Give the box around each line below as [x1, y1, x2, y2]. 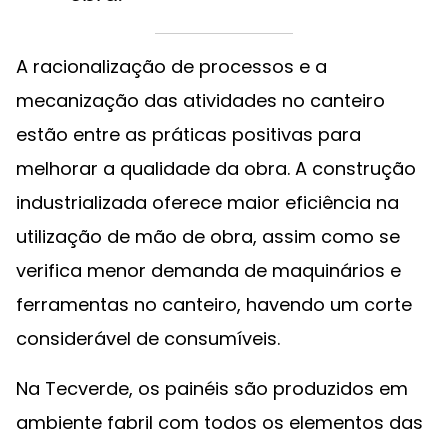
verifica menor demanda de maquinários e [16, 258, 401, 283]
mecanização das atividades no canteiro [16, 88, 385, 113]
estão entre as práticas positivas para [16, 122, 361, 147]
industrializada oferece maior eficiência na [16, 190, 399, 215]
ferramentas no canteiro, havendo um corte [16, 292, 412, 317]
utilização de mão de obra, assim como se [16, 224, 400, 249]
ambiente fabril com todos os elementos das [16, 410, 423, 435]
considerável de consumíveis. [16, 326, 280, 351]
